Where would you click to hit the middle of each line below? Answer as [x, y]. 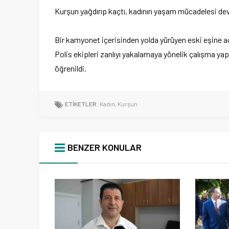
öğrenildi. [71, 68]
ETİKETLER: [82, 104]
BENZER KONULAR [105, 147]
